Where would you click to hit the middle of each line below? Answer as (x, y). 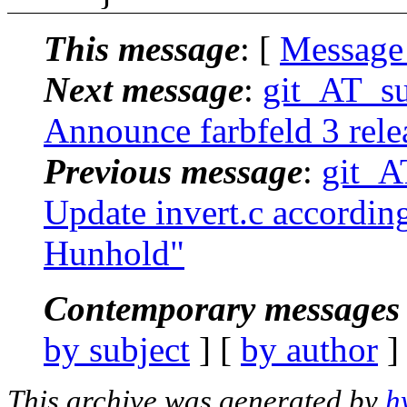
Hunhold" (114, 253)
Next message (144, 89)
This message (142, 48)
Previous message (173, 171)
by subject (117, 349)
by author (309, 349)
